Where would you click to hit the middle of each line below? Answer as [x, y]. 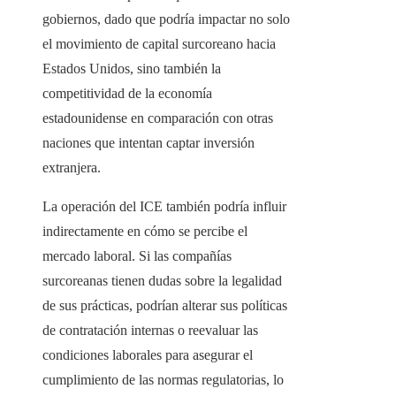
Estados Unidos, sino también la [132, 69]
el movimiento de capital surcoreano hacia [159, 44]
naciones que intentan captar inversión [148, 143]
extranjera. [72, 168]
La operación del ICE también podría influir [164, 207]
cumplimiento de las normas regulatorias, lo [163, 380]
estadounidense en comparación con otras [158, 118]
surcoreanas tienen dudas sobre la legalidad [162, 281]
